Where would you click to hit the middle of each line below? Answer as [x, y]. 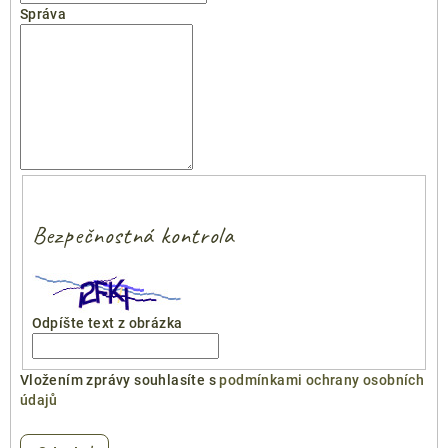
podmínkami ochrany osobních [322, 380]
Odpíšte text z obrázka [107, 322]
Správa [43, 13]
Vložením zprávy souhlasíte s [119, 380]
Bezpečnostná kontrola [132, 234]
